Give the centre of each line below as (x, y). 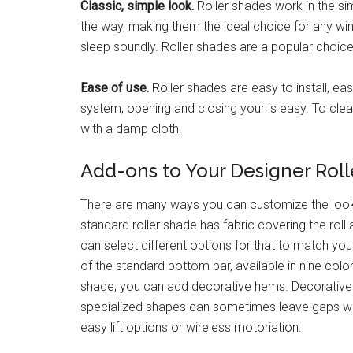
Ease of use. (115, 88)
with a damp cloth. (131, 129)
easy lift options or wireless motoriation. (191, 327)
